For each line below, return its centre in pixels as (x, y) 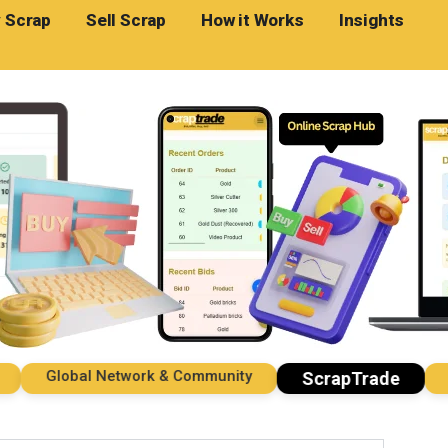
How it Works (252, 20)
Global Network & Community (112, 376)
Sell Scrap (126, 20)
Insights (371, 20)
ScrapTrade (314, 378)
